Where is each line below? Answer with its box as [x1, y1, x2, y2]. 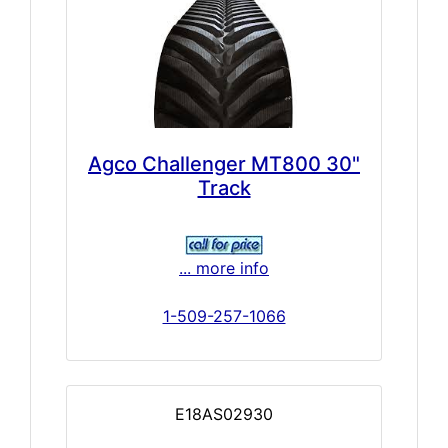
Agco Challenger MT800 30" [88, 151, 360, 176]
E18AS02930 [175, 403, 273, 424]
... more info [179, 257, 269, 278]
